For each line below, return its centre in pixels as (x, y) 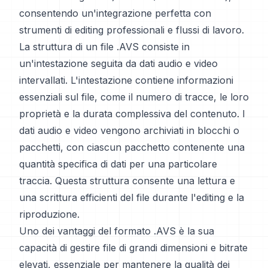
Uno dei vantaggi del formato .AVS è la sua (117, 231)
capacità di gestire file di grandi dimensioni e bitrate (133, 248)
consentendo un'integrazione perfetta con (115, 13)
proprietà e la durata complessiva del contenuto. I (132, 114)
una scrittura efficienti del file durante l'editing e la (132, 197)
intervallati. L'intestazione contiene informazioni (126, 80)
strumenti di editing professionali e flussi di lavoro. (132, 30)
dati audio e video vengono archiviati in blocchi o (129, 130)
